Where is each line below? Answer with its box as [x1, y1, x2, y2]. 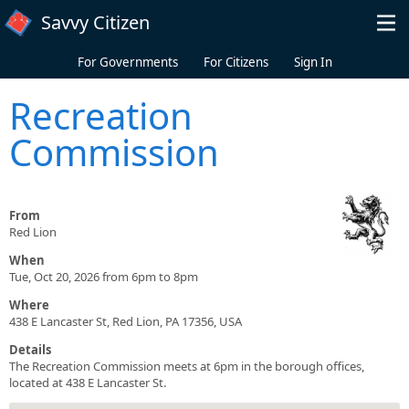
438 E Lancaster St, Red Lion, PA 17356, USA [9, 312, 242, 330]
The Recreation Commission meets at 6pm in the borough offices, [9, 357, 364, 374]
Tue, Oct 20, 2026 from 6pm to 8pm [9, 267, 198, 285]
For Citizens [203, 54, 268, 70]
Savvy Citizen [41, 10, 150, 35]
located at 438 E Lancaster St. [9, 373, 166, 391]
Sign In [293, 54, 332, 70]
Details [9, 341, 51, 358]
